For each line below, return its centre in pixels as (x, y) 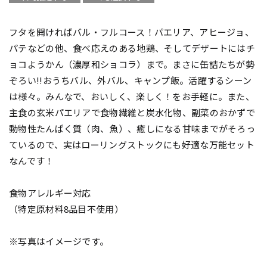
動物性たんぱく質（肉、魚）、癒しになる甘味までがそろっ (132, 128)
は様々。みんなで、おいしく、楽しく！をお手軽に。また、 (132, 96)
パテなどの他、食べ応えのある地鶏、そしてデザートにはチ (132, 48)
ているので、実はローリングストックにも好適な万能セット (132, 144)
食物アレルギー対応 (50, 193)
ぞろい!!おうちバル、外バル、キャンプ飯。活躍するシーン (131, 80)
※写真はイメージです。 (59, 241)
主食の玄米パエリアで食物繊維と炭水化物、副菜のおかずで (132, 112)
